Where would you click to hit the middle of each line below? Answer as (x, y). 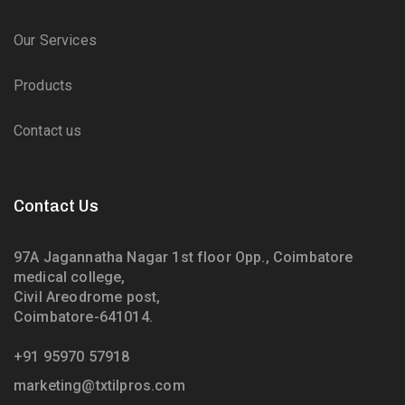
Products (43, 85)
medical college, (70, 277)
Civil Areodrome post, (87, 297)
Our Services (55, 40)
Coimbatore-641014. (83, 316)
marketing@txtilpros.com (99, 385)
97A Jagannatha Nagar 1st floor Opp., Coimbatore (184, 257)
